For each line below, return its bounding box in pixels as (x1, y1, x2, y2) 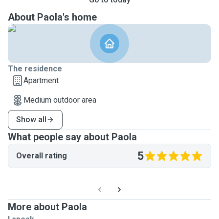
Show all (16, 115, 46, 124)
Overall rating (16, 151, 67, 160)
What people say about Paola (8, 131, 137, 143)
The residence (8, 64, 62, 73)
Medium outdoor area (23, 95, 96, 105)
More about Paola (8, 201, 87, 213)
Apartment (23, 76, 59, 85)
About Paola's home (8, 11, 97, 23)
